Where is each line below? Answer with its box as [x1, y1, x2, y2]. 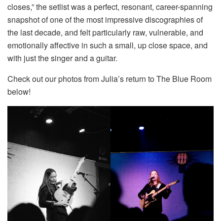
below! [7, 85, 31, 97]
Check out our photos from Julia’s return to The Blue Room [7, 73, 212, 84]
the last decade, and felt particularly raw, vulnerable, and [7, 26, 203, 38]
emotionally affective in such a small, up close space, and [7, 39, 208, 51]
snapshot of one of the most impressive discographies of [7, 13, 203, 25]
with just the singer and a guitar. [7, 52, 117, 64]
